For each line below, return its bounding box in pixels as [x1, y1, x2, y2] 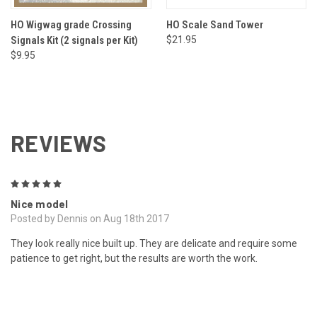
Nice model [11, 197, 69, 210]
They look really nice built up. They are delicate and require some [11, 237, 297, 249]
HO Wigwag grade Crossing [11, 18, 132, 31]
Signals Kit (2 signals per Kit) [11, 33, 138, 47]
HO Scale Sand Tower [166, 18, 263, 31]
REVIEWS [11, 129, 106, 156]
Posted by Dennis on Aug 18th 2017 [11, 212, 169, 224]
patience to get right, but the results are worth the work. [11, 252, 258, 264]
